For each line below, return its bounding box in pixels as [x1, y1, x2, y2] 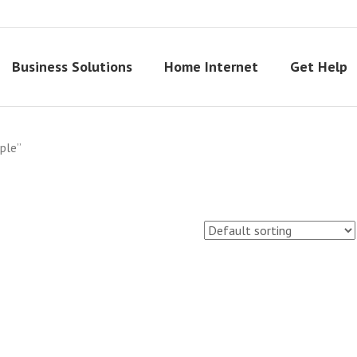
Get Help [290, 57, 347, 76]
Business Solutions [12, 57, 132, 76]
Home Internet [164, 57, 258, 76]
